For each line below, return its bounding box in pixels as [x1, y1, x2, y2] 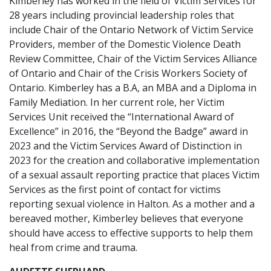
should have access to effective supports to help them [9, 226, 253, 240]
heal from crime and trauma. [9, 241, 137, 254]
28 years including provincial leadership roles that [9, 8, 234, 22]
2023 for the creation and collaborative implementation [9, 154, 260, 167]
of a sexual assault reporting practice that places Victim [9, 168, 260, 181]
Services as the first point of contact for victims [9, 183, 221, 196]
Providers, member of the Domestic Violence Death [9, 38, 241, 51]
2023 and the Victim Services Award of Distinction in [9, 139, 242, 152]
